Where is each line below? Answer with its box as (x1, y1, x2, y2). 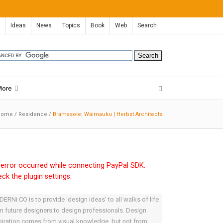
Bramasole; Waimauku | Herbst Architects (53, 111, 162, 117)
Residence (18, 111, 47, 117)
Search (137, 22, 157, 29)
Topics (62, 22, 80, 29)
